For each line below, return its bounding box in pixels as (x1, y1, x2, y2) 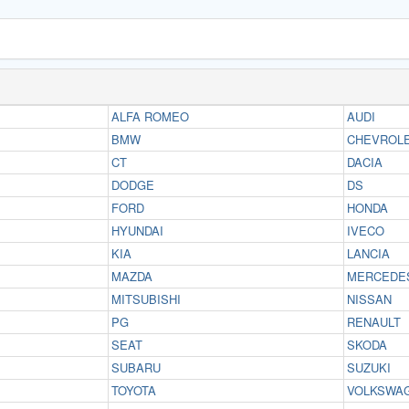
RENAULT (347, 313, 401, 330)
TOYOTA (111, 382, 156, 399)
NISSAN (347, 290, 392, 308)
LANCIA (347, 245, 390, 262)
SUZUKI (347, 359, 391, 376)
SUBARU (111, 359, 161, 376)
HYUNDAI (111, 222, 163, 239)
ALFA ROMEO (111, 108, 189, 125)
